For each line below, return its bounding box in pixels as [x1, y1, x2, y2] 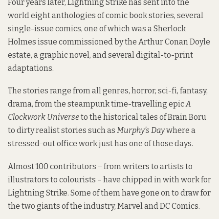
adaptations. [8, 64, 54, 73]
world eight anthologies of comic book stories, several [8, 11, 203, 21]
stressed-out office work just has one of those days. [8, 139, 193, 149]
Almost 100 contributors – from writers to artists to [8, 161, 193, 171]
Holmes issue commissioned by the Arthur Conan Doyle [8, 37, 210, 47]
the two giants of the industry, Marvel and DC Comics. [8, 201, 200, 211]
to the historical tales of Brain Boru [79, 112, 206, 122]
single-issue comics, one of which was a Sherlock [8, 24, 186, 34]
